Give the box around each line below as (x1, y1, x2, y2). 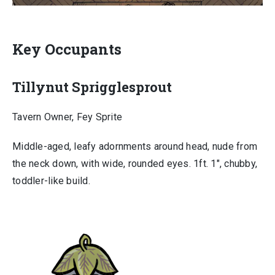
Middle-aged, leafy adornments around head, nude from (12, 141, 257, 152)
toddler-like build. (12, 175, 90, 187)
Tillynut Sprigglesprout (12, 78, 172, 96)
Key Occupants (12, 39, 122, 59)
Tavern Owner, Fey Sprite (12, 111, 122, 123)
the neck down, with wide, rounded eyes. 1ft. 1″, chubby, (12, 158, 257, 169)
